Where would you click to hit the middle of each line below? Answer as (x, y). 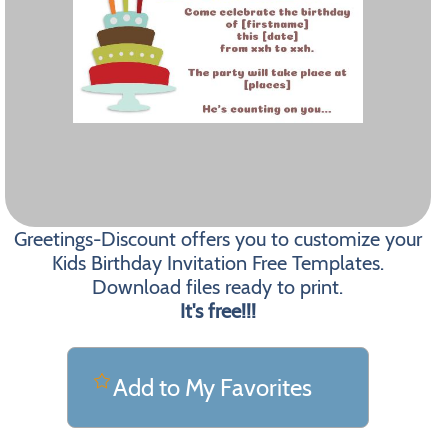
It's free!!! (217, 311)
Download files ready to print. (218, 287)
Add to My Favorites (212, 387)
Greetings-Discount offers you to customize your (217, 239)
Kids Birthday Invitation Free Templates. (217, 263)
